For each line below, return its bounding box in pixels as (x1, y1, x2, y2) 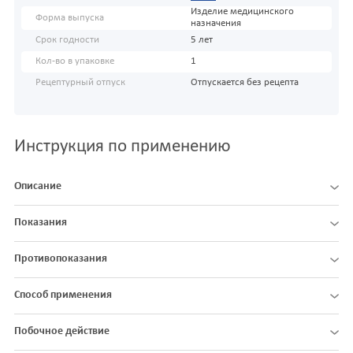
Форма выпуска (35, 13, 104, 23)
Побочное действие (14, 325, 110, 338)
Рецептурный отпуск (35, 78, 125, 88)
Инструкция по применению (14, 138, 231, 157)
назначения (190, 19, 241, 29)
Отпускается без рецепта (190, 78, 299, 88)
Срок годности (35, 35, 99, 46)
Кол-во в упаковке (35, 57, 114, 67)
